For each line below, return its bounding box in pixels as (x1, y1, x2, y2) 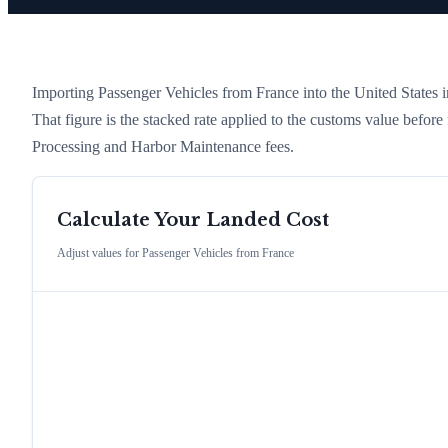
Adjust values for (57, 246, 142, 261)
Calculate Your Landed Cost (57, 209, 329, 232)
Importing (32, 83, 98, 101)
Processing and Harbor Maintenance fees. (32, 137, 294, 155)
